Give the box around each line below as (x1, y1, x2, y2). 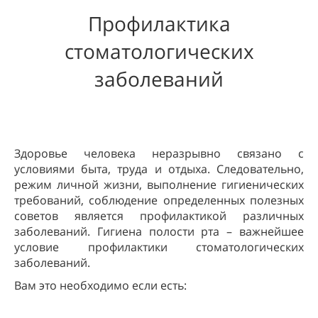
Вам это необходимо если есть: (14, 277, 187, 293)
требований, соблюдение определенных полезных (14, 192, 304, 208)
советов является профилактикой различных (14, 207, 304, 224)
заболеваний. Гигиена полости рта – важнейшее (14, 223, 304, 239)
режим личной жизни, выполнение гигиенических (14, 176, 304, 192)
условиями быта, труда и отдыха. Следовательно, (14, 160, 304, 177)
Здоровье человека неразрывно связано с (14, 145, 304, 161)
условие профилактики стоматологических (14, 238, 304, 255)
